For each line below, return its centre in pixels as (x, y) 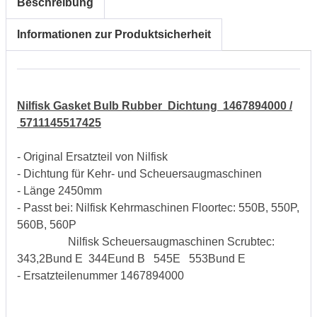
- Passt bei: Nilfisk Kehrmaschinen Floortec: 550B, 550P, (158, 207)
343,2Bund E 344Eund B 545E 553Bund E (131, 258)
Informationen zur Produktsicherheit (114, 34)
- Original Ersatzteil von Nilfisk (92, 156)
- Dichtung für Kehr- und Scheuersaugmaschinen (139, 173)
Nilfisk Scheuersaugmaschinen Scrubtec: (146, 241)
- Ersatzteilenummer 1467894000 (100, 275)
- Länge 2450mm (59, 190)
